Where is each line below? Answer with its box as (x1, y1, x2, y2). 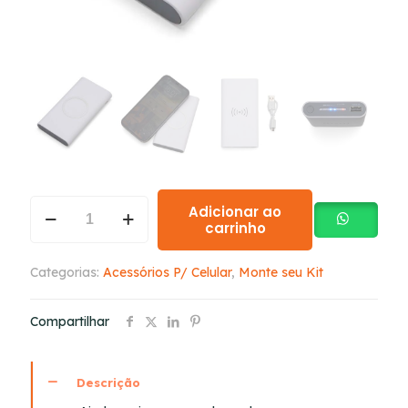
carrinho (204, 218, 266, 238)
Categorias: (30, 263, 103, 280)
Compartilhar (30, 312, 109, 330)
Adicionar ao (189, 201, 282, 221)
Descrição (76, 374, 140, 390)
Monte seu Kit (239, 263, 323, 280)
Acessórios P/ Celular (103, 263, 231, 280)
